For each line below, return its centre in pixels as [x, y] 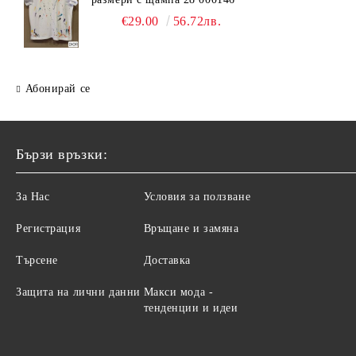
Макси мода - [178, 292]
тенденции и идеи [191, 308]
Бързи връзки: [62, 154]
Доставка [167, 260]
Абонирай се [58, 89]
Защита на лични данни [78, 292]
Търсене [37, 260]
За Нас [33, 197]
